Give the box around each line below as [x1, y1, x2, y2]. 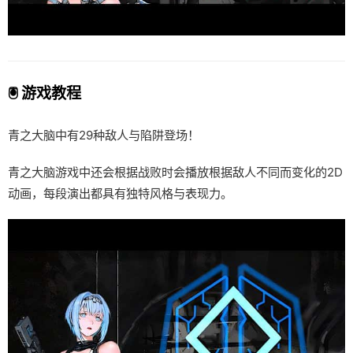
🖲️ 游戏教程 [7, 84, 81, 103]
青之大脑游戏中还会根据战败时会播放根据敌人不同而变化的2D [7, 164, 343, 180]
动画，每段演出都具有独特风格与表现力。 [7, 185, 232, 201]
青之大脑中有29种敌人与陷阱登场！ [7, 128, 199, 143]
